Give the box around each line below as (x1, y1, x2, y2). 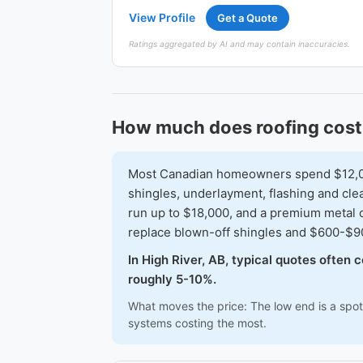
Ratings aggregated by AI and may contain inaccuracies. (129, 39, 350, 49)
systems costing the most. (128, 316, 267, 330)
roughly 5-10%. (128, 271, 216, 287)
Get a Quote (217, 11, 278, 24)
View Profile (129, 11, 195, 24)
